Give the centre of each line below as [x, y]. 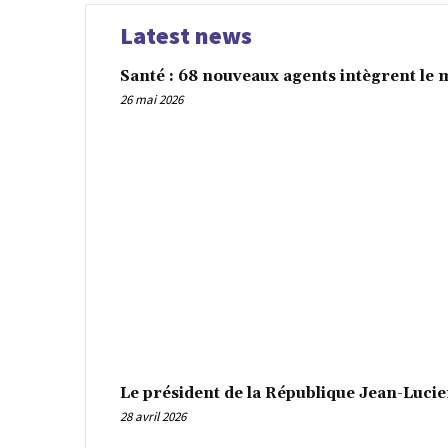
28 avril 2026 [153, 416]
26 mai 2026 [151, 99]
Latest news [186, 35]
